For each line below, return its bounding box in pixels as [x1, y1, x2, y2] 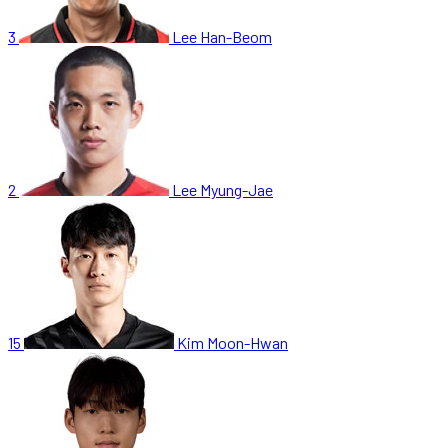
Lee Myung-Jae [172, 179, 273, 199]
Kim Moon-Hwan [177, 332, 288, 352]
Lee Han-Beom [172, 26, 272, 46]
